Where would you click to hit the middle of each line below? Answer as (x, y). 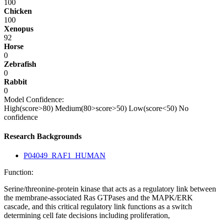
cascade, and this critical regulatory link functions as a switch (98, 207)
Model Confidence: (34, 99)
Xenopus (19, 28)
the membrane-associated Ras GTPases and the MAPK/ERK (98, 198)
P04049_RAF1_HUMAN (65, 156)
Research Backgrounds (43, 136)
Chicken (18, 11)
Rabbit (15, 82)
